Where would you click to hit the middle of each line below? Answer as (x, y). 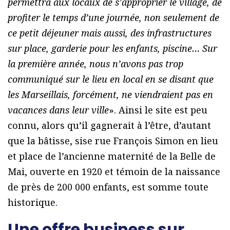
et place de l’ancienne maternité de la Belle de (112, 156)
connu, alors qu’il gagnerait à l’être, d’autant (109, 125)
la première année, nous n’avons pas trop (95, 63)
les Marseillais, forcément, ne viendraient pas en (110, 94)
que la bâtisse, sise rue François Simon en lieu (113, 140)
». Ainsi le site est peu (158, 110)
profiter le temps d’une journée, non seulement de (113, 17)
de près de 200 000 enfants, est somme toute (108, 187)
